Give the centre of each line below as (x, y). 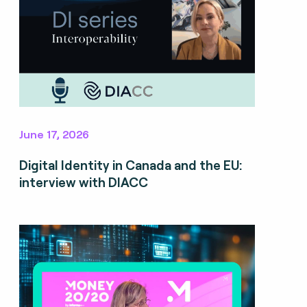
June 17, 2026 (54, 134)
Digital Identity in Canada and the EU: (130, 165)
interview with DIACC (83, 182)
